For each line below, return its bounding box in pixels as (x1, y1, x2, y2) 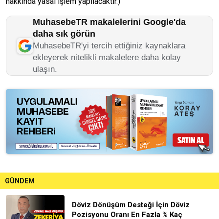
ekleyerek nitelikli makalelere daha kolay (33, 53, 181, 62)
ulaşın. (33, 65, 57, 74)
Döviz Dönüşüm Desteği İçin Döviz (72, 200, 190, 209)
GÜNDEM (5, 176, 35, 185)
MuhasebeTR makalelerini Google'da (33, 17, 186, 27)
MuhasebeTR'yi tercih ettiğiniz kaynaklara (33, 41, 185, 50)
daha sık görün (33, 29, 95, 39)
